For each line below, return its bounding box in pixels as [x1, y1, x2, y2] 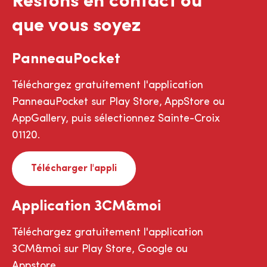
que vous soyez [12, 16, 141, 36]
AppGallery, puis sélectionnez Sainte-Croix [12, 113, 220, 125]
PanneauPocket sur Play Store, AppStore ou [12, 96, 225, 108]
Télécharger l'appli [31, 163, 117, 173]
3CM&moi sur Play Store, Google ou [12, 243, 188, 255]
